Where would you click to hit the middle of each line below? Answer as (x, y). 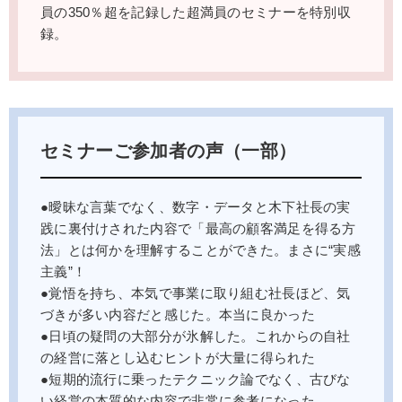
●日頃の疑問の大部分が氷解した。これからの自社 (196, 336)
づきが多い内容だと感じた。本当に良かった (178, 315)
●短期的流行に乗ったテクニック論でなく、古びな (196, 379)
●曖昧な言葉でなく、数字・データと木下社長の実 (196, 207)
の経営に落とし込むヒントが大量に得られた (178, 358)
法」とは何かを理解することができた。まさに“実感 (201, 250)
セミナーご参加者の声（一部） (169, 150)
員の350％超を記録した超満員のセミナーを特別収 (196, 12)
